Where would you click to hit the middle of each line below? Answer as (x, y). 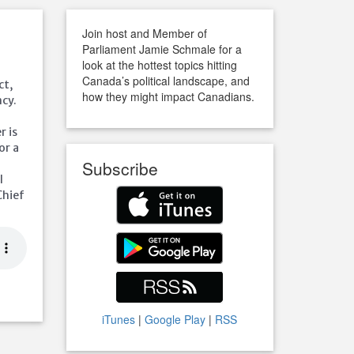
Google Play (175, 319)
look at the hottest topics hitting (159, 65)
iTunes (119, 319)
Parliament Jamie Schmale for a (162, 49)
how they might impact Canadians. (168, 96)
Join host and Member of (144, 33)
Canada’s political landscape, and (166, 81)
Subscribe (120, 168)
